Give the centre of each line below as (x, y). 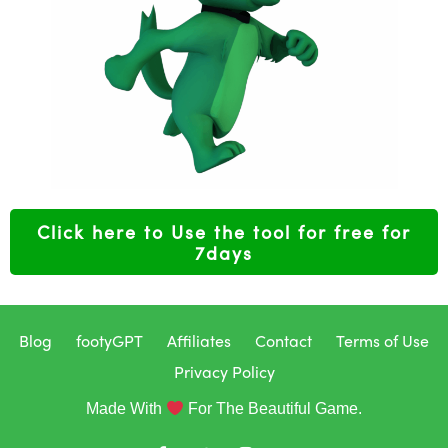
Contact (283, 340)
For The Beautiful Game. (273, 408)
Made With (125, 408)
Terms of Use (382, 340)
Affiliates (199, 340)
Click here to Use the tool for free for (224, 231)
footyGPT (109, 340)
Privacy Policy (224, 371)
